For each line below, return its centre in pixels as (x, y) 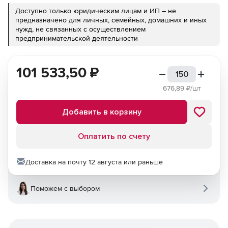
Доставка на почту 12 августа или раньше (94, 162)
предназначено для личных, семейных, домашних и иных (111, 20)
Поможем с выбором (65, 188)
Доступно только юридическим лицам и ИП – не (96, 11)
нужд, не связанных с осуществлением (80, 29)
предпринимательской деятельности (77, 38)
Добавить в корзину (102, 112)
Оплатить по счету (114, 136)
